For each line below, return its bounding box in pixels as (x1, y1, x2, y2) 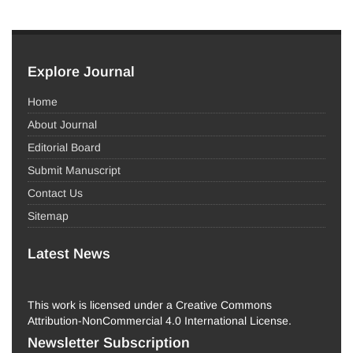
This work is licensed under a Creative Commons (28, 298, 272, 311)
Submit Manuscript (28, 163, 121, 176)
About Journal (28, 117, 97, 131)
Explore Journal (28, 63, 135, 80)
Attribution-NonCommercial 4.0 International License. (28, 314, 292, 327)
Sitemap (28, 209, 69, 222)
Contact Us (28, 186, 83, 199)
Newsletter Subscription (28, 334, 190, 351)
